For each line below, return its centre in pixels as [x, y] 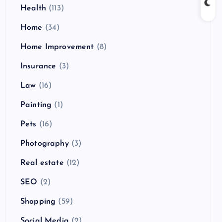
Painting [36, 105]
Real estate [42, 163]
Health [33, 8]
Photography [45, 143]
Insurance [38, 66]
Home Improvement [57, 47]
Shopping [38, 201]
